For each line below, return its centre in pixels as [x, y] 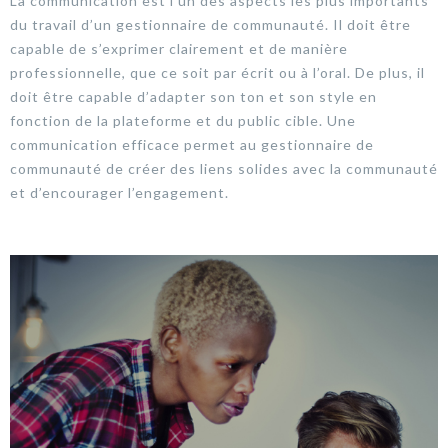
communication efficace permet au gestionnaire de [192, 144]
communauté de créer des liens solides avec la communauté [224, 168]
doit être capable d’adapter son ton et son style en [193, 96]
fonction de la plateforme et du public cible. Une [183, 120]
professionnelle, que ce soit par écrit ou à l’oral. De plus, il [217, 72]
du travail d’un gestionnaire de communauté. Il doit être [210, 24]
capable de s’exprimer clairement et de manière [179, 48]
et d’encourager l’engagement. [119, 192]
